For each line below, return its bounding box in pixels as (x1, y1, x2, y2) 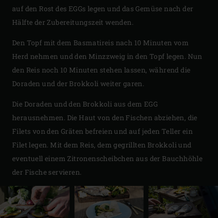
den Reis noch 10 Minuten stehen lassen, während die (12, 65, 191, 74)
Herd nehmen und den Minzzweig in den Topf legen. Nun (12, 51, 202, 61)
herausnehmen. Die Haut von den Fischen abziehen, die (12, 112, 198, 122)
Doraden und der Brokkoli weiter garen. (12, 78, 145, 88)
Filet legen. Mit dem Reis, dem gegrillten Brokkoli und (12, 140, 192, 149)
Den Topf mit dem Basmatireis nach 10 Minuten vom (12, 37, 189, 47)
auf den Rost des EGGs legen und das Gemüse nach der (12, 3, 194, 13)
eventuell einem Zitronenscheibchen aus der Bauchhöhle (12, 153, 203, 163)
